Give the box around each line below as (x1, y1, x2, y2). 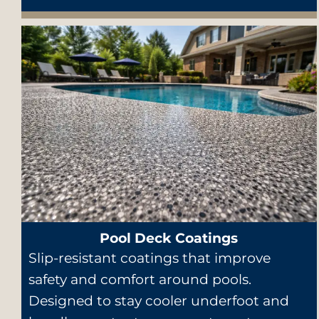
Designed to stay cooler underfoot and (28, 293, 289, 310)
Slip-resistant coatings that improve (28, 250, 271, 267)
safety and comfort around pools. (28, 271, 251, 288)
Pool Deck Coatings (100, 230, 239, 247)
